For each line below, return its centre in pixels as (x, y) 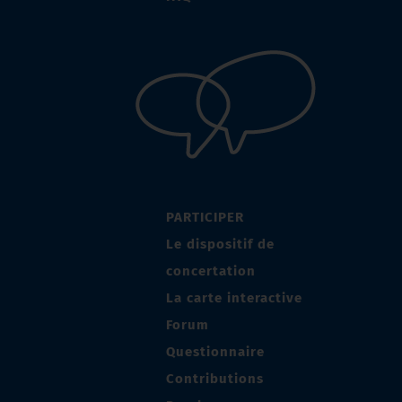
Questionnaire (215, 352)
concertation (211, 271)
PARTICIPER (205, 218)
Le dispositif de (220, 245)
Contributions (215, 379)
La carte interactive (234, 298)
